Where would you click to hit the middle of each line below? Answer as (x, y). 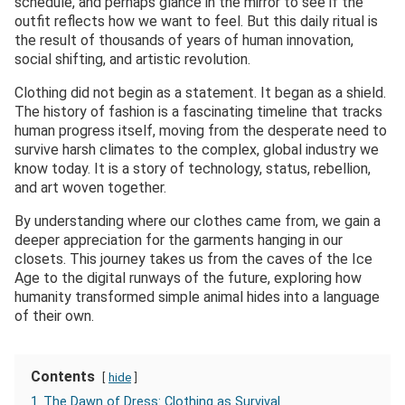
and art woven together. (90, 187)
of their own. (54, 316)
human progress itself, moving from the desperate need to (201, 130)
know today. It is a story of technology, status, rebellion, (193, 168)
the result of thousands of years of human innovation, (184, 40)
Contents (63, 376)
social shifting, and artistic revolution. (132, 59)
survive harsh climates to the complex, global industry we (197, 149)
